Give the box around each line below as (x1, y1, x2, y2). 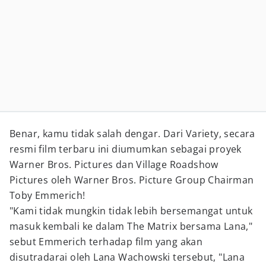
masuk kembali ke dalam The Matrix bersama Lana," (9, 220, 253, 233)
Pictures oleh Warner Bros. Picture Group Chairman (9, 173, 254, 186)
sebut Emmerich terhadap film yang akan (9, 235, 203, 248)
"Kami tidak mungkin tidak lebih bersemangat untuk (9, 204, 253, 217)
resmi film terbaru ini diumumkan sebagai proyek (9, 142, 242, 156)
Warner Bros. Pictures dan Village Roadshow (9, 158, 218, 171)
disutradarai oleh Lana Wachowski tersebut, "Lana (9, 251, 245, 264)
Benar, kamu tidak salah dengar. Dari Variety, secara (9, 127, 255, 140)
